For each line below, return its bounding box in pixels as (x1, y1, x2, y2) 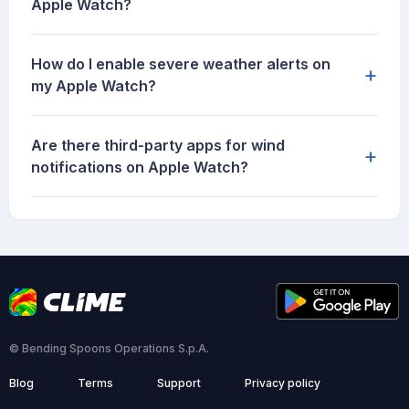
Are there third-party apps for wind (31, 136, 285, 155)
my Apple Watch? (31, 77, 156, 96)
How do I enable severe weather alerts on (31, 55, 330, 74)
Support (157, 376, 201, 391)
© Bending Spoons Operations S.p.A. (9, 341, 209, 356)
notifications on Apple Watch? (31, 158, 248, 177)
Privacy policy (245, 376, 320, 391)
